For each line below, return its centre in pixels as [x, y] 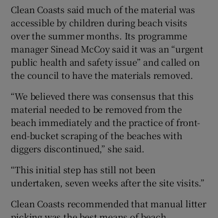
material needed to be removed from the [96, 109]
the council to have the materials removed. [102, 75]
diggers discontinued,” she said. [78, 149]
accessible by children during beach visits [99, 23]
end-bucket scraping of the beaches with [97, 136]
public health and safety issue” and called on [105, 62]
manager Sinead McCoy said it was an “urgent [107, 49]
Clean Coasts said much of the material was [103, 9]
